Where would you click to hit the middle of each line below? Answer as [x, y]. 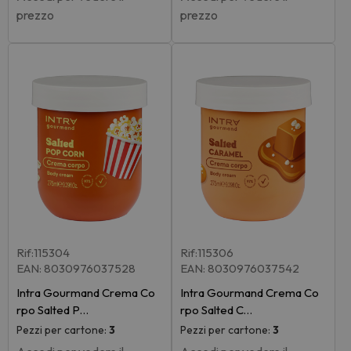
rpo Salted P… [52, 309]
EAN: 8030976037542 [240, 268]
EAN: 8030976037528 [76, 268]
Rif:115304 [43, 252]
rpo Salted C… [216, 309]
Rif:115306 [207, 252]
